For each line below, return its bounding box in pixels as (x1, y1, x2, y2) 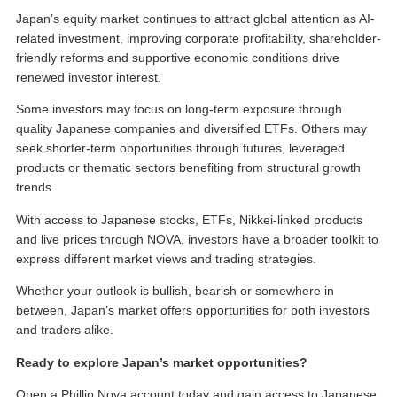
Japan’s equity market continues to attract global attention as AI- (16, 12, 375, 27)
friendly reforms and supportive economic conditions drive (16, 51, 339, 66)
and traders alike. (16, 323, 113, 338)
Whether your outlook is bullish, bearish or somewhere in (16, 284, 334, 299)
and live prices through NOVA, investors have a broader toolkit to (16, 231, 378, 246)
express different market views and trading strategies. (16, 251, 316, 266)
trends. (16, 180, 55, 195)
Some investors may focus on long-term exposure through (16, 102, 342, 117)
